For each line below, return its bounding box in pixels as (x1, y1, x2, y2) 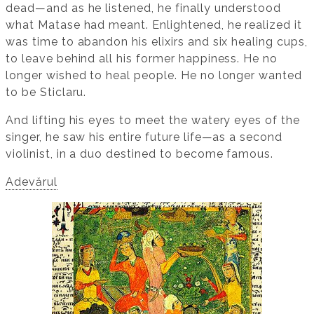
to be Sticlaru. (6, 86, 87, 100)
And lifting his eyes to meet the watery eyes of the (6, 114, 300, 128)
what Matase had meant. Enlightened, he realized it (6, 18, 302, 32)
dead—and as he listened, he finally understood (6, 1, 282, 15)
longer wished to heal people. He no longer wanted (6, 69, 303, 83)
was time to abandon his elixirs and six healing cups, (6, 35, 308, 49)
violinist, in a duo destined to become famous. (6, 147, 274, 161)
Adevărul (6, 175, 57, 189)
